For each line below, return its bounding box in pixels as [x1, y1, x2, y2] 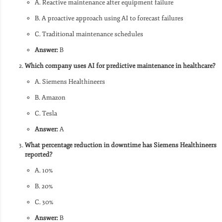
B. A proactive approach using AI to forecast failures [35, 14, 183, 22]
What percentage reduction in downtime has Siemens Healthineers [25, 141, 217, 149]
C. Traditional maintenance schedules [35, 30, 143, 38]
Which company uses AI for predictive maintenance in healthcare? [25, 61, 215, 70]
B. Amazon [35, 93, 65, 102]
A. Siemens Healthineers [35, 77, 105, 86]
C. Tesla [35, 109, 57, 117]
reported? [25, 150, 52, 159]
